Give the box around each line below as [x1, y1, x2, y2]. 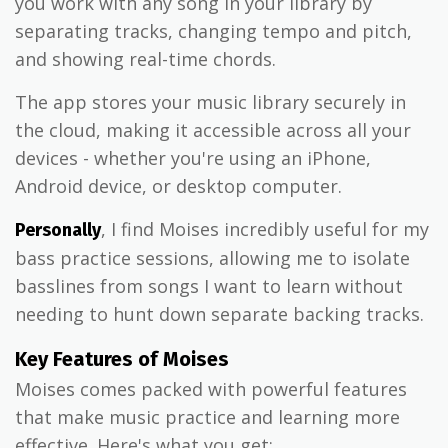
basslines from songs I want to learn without [15, 274, 403, 299]
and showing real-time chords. [15, 47, 276, 72]
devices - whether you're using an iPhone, [15, 146, 371, 171]
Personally [15, 219, 101, 242]
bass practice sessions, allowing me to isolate [15, 246, 410, 271]
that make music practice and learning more [15, 405, 400, 430]
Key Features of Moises [15, 347, 229, 372]
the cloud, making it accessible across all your [15, 118, 411, 143]
